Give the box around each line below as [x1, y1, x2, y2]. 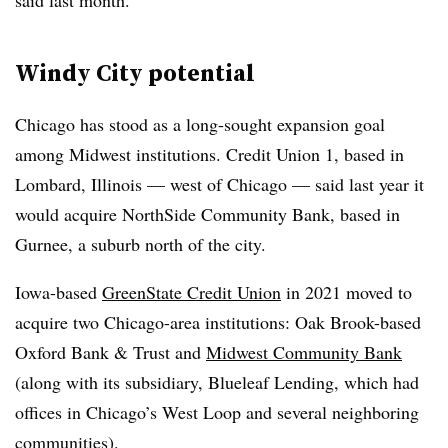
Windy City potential [15, 56, 255, 89]
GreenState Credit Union [102, 280, 281, 304]
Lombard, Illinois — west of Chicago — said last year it [15, 172, 424, 196]
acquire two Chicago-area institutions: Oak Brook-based [15, 310, 421, 334]
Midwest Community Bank [206, 340, 402, 364]
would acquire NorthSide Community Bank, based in [15, 202, 400, 226]
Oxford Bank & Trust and [15, 340, 206, 364]
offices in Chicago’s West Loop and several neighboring [15, 400, 419, 424]
